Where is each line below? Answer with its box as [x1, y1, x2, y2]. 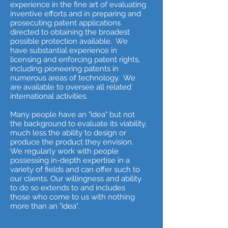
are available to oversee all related [10, 82, 131, 92]
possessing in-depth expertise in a [10, 156, 130, 165]
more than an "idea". [10, 202, 79, 211]
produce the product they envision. [10, 137, 133, 147]
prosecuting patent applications [10, 18, 121, 27]
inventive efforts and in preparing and [10, 9, 141, 18]
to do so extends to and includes [10, 183, 125, 192]
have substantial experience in [10, 46, 117, 55]
